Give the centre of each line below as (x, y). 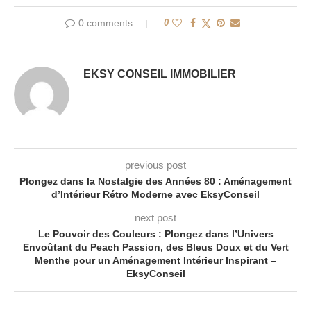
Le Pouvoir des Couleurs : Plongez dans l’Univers (155, 234)
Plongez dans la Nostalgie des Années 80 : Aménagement (155, 181)
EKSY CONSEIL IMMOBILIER (160, 74)
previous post (155, 165)
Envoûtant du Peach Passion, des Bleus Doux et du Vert (155, 247)
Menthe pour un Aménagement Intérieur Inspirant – (155, 260)
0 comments (106, 23)
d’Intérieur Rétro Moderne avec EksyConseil (155, 194)
